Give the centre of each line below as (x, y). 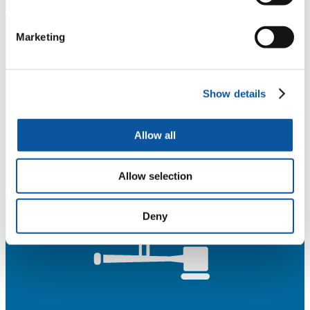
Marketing (40, 37)
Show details (235, 93)
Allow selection (155, 176)
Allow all (155, 135)
